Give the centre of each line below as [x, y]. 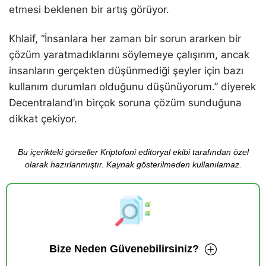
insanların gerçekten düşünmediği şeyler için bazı [126, 71]
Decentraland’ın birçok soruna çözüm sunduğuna [125, 103]
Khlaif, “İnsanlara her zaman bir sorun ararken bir [125, 39]
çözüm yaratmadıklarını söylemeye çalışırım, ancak [129, 55]
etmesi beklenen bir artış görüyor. [89, 10]
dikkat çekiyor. [43, 119]
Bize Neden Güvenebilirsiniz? [124, 249]
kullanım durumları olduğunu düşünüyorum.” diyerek [132, 87]
